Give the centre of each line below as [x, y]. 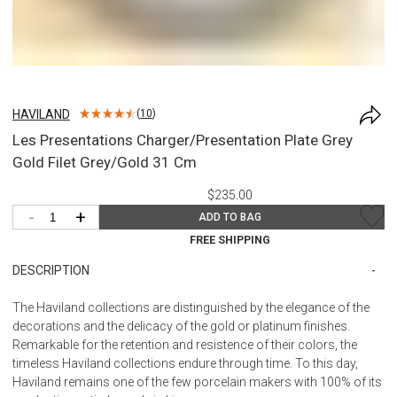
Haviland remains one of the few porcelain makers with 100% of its [197, 381]
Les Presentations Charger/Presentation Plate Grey [183, 140]
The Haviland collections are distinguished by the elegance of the [191, 307]
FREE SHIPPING [230, 239]
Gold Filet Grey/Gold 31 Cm [105, 162]
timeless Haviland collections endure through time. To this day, [185, 363]
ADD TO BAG [230, 217]
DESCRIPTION [51, 270]
